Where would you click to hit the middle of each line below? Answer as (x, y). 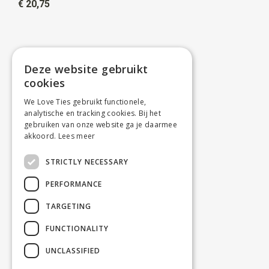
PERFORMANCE (74, 184)
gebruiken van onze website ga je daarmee (101, 125)
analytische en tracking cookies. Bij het (93, 113)
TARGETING (68, 206)
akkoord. (40, 136)
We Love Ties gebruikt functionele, (85, 102)
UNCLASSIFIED (73, 250)
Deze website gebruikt (86, 69)
